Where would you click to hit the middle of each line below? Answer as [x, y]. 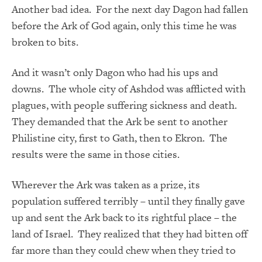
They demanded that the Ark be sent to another [120, 121]
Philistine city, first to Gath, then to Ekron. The [120, 137]
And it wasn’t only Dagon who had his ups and [115, 72]
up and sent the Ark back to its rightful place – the [124, 217]
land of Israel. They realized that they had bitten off [130, 233]
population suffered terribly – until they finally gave [128, 201]
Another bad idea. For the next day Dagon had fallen [130, 9]
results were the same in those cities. [96, 154]
